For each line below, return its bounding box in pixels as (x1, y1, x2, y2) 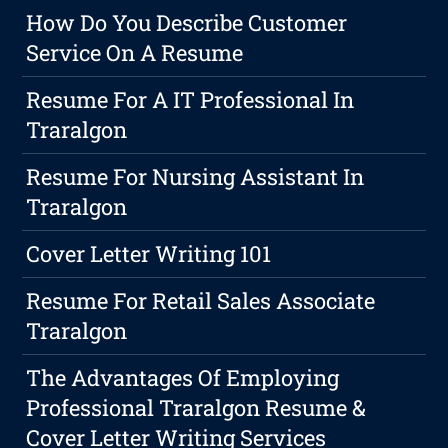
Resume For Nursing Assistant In (26, 161, 365, 191)
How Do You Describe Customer (26, 7, 348, 37)
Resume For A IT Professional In (26, 84, 355, 114)
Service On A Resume (26, 37, 244, 67)
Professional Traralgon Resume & (26, 392, 367, 422)
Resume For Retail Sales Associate (26, 285, 376, 315)
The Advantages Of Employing (26, 362, 340, 392)
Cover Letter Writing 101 (26, 238, 272, 268)
